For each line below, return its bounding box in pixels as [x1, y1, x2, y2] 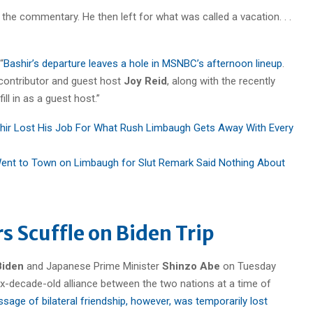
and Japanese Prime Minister [24, 259, 162, 272]
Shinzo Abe [162, 259, 223, 272]
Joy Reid [124, 74, 167, 87]
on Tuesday [223, 259, 276, 272]
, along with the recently [167, 74, 275, 87]
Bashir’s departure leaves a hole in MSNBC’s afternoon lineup [3, 57, 282, 70]
